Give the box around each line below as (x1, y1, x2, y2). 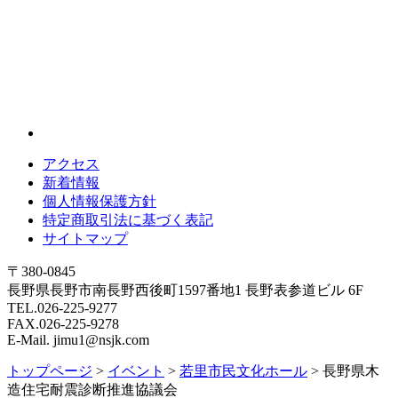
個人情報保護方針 (43, 193, 156, 209)
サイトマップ (43, 230, 128, 246)
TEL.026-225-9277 (7, 299, 117, 315)
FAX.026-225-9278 (7, 315, 119, 331)
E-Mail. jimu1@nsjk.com (7, 331, 149, 347)
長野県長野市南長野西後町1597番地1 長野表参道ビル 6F (7, 282, 363, 298)
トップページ (7, 362, 92, 378)
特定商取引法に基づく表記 (43, 211, 213, 227)
